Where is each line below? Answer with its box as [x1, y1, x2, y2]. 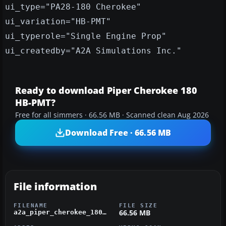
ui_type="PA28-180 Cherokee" [5, 2, 141, 12]
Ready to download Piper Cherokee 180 [15, 84, 197, 97]
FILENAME [14, 202, 48, 209]
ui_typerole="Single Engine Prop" [5, 31, 166, 41]
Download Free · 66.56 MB [65, 127, 171, 138]
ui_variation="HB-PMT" [5, 17, 111, 27]
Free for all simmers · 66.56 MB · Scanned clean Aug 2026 [15, 110, 209, 120]
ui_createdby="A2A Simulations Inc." [5, 46, 182, 56]
